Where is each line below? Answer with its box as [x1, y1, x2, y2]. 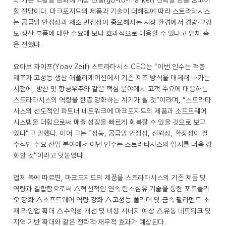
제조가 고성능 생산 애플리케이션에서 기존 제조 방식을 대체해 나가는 [13, 74, 210, 82]
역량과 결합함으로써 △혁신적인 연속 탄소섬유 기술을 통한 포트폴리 [13, 185, 209, 193]
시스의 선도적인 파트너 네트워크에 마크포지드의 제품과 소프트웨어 [13, 107, 207, 115]
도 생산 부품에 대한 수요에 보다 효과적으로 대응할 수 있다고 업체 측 [13, 29, 209, 37]
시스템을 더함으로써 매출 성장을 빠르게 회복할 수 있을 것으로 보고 [13, 118, 206, 126]
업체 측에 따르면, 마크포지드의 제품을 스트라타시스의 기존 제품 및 [13, 174, 206, 182]
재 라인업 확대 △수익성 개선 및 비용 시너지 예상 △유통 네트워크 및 [13, 207, 211, 215]
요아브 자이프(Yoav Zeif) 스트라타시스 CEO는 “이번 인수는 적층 [13, 63, 205, 71]
